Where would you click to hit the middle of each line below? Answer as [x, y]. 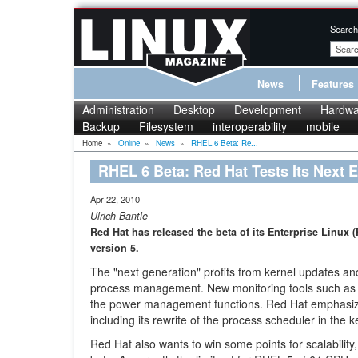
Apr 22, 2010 [115, 199]
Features [333, 84]
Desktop [194, 109]
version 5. [115, 248]
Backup [101, 126]
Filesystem [166, 126]
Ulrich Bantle [119, 216]
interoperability [250, 126]
